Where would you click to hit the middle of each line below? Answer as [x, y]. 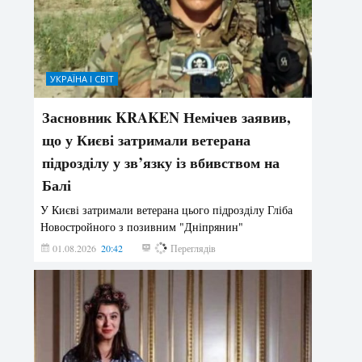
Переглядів [192, 248]
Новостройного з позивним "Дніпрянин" [142, 227]
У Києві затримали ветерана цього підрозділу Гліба [167, 210]
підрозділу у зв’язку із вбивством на [161, 163]
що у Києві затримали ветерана [147, 140]
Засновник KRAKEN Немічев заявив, [167, 118]
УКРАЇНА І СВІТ [82, 79]
